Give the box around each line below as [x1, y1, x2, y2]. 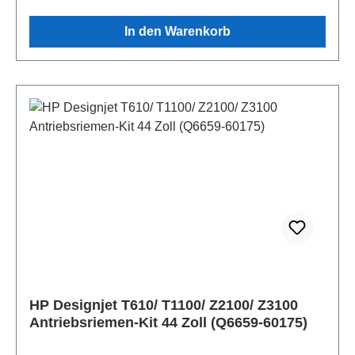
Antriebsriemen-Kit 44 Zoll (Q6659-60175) [29, 314, 307, 330]
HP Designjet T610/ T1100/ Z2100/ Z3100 [29, 296, 298, 313]
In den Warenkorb [124, 24, 231, 38]
